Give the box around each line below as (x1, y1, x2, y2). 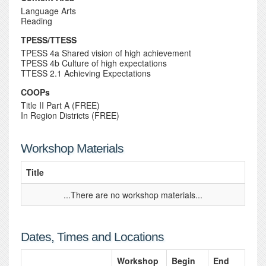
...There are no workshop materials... (64, 189, 202, 201)
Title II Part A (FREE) (21, 99, 100, 111)
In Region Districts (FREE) (21, 109, 119, 121)
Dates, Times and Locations (21, 230, 164, 243)
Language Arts (21, 5, 76, 17)
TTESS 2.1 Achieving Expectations (21, 67, 151, 79)
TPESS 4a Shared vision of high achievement (21, 47, 191, 59)
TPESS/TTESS (21, 34, 77, 46)
